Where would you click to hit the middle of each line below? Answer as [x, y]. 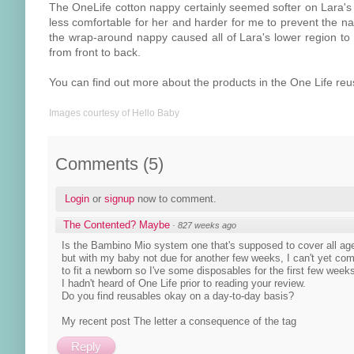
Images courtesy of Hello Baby [114, 112]
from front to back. [95, 52]
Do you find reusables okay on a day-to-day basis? [178, 296]
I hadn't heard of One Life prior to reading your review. [184, 283]
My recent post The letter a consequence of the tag [179, 321]
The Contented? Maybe [117, 224]
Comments [97, 164]
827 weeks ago [207, 225]
